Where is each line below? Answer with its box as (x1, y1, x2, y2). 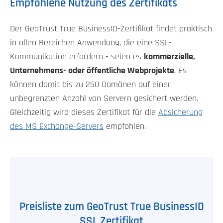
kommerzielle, (144, 52, 195, 61)
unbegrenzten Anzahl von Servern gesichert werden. (10, 94, 198, 103)
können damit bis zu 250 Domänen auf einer (10, 80, 171, 89)
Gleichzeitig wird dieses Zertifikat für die (10, 108, 158, 117)
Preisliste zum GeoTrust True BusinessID (19, 201, 204, 213)
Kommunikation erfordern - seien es (10, 52, 144, 61)
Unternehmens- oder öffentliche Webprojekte (10, 66, 174, 75)
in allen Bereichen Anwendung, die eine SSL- (10, 38, 172, 47)
